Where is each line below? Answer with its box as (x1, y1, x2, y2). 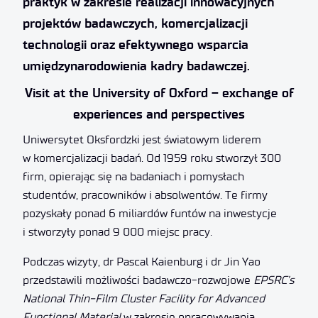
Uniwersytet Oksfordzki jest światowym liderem (23, 132, 261, 146)
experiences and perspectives (73, 106, 245, 122)
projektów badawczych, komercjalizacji (23, 15, 248, 31)
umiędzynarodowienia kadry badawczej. (23, 57, 250, 74)
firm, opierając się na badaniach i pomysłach (23, 169, 244, 183)
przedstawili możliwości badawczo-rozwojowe (23, 273, 253, 287)
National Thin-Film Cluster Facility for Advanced (23, 291, 265, 305)
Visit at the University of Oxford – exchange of (24, 84, 294, 101)
